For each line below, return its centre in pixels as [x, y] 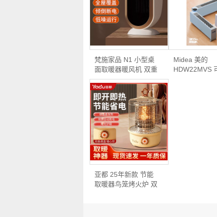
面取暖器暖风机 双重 [126, 69]
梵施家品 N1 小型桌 [124, 59]
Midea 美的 [191, 59]
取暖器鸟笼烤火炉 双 [126, 184]
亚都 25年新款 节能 [124, 174]
